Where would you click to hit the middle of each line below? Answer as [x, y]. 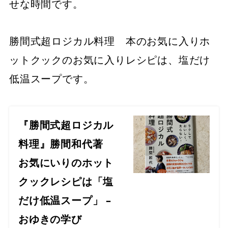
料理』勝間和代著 [66, 144]
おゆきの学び [50, 219]
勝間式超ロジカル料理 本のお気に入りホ [110, 41]
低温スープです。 [52, 79]
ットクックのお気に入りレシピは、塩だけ [110, 60]
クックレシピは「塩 [66, 182]
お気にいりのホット [66, 163]
